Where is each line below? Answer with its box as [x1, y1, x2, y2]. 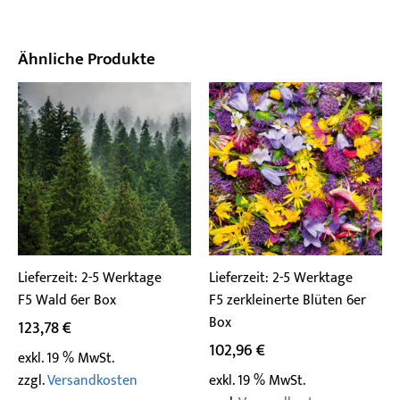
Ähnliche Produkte [18, 45, 155, 73]
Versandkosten [47, 369, 137, 393]
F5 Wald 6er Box [18, 288, 116, 312]
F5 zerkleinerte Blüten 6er [209, 288, 366, 312]
